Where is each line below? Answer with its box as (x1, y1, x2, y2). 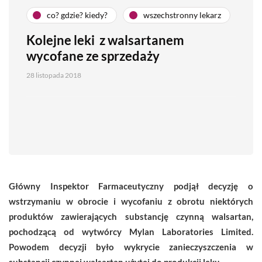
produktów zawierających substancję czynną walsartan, (9, 211, 253, 222)
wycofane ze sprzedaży (26, 47, 160, 64)
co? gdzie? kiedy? (47, 10, 108, 20)
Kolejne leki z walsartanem (26, 32, 184, 48)
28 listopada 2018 (26, 70, 81, 80)
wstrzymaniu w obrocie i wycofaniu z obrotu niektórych (9, 195, 253, 206)
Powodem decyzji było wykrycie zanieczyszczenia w (9, 241, 253, 252)
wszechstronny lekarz (143, 10, 221, 20)
